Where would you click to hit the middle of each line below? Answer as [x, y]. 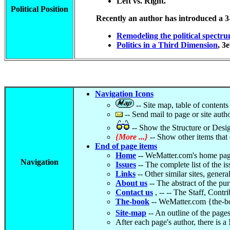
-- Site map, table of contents [181, 105]
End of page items [126, 146]
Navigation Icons [124, 94]
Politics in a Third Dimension [167, 45]
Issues [126, 165]
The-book [132, 202]
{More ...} [132, 137]
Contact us [134, 192]
